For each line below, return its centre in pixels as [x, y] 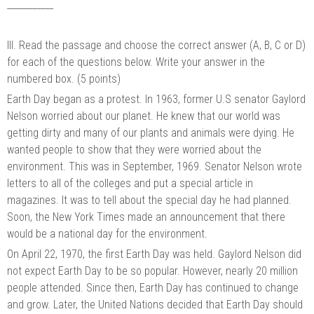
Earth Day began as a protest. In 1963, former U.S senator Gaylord [156, 99]
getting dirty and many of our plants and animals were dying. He [151, 132]
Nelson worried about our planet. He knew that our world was [144, 116]
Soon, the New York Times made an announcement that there [146, 217]
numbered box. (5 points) [64, 78]
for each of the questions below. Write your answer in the [136, 62]
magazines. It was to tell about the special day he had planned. [149, 200]
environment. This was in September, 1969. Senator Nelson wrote [155, 166]
